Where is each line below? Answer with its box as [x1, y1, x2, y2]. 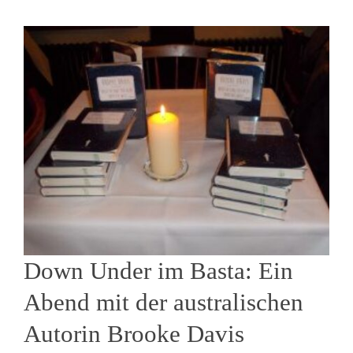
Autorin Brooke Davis [24, 320, 244, 347]
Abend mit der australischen [24, 288, 303, 316]
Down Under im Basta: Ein [24, 257, 293, 284]
